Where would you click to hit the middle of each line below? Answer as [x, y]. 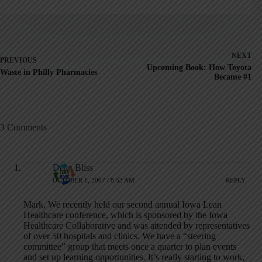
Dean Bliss [73, 167]
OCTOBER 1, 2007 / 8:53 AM [94, 180]
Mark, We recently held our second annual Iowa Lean [123, 204]
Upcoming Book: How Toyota [199, 67]
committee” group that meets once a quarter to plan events [130, 246]
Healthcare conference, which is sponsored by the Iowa [125, 215]
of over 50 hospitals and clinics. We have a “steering [120, 236]
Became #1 [233, 77]
